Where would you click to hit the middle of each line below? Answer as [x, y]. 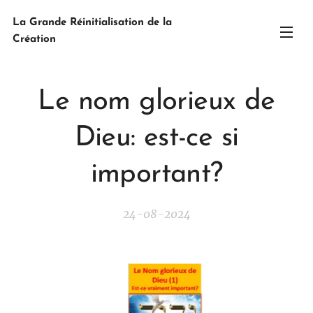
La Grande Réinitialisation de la [92, 23]
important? [156, 175]
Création [34, 39]
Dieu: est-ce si [156, 138]
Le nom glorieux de [156, 102]
